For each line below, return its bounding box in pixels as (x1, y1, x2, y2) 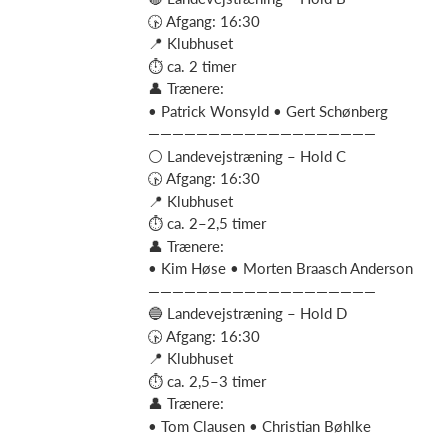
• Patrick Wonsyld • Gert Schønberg (148, 101, 388, 120)
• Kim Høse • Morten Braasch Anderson (148, 259, 413, 277)
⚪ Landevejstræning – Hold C (148, 146, 346, 165)
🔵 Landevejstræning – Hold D (148, 304, 347, 322)
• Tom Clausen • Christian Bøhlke (148, 416, 371, 435)
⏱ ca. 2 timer (148, 56, 236, 75)
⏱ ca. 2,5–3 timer (148, 371, 266, 390)
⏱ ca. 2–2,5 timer (148, 214, 266, 232)
